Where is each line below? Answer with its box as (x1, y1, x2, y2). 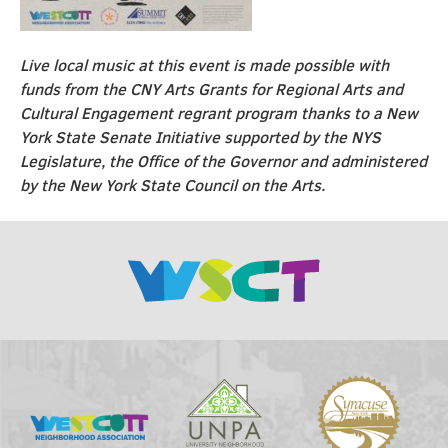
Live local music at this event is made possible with (20, 54, 389, 76)
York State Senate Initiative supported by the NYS (20, 126, 381, 148)
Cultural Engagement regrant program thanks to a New (20, 102, 418, 124)
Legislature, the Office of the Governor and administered (20, 150, 427, 172)
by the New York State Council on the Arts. (20, 174, 325, 196)
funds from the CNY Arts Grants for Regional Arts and (20, 78, 403, 100)
